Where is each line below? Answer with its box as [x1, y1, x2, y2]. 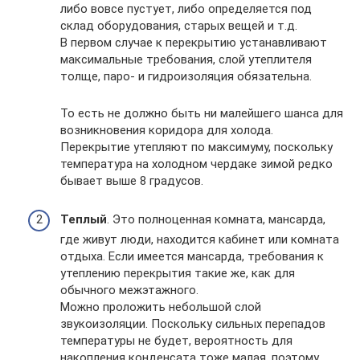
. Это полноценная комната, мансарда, [107, 212, 325, 227]
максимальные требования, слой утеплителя [60, 52, 312, 67]
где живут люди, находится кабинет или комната [60, 232, 339, 247]
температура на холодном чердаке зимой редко [60, 157, 333, 172]
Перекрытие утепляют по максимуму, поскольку [60, 140, 333, 155]
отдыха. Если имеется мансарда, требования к [60, 249, 324, 264]
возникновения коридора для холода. [60, 123, 273, 138]
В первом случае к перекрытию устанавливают [60, 35, 327, 51]
